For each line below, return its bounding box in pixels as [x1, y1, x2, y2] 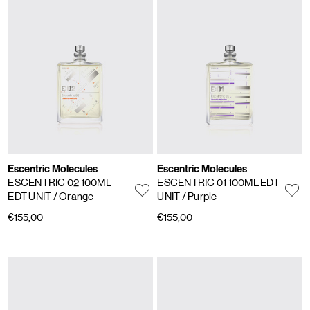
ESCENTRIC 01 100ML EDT [157, 176, 280, 189]
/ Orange [53, 190, 94, 203]
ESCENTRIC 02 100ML [8, 176, 111, 189]
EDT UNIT [8, 190, 53, 203]
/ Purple [181, 190, 217, 203]
